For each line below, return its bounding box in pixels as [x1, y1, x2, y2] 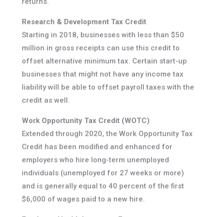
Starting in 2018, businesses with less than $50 [21, 31, 184, 40]
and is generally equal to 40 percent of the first [21, 182, 184, 191]
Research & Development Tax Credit [21, 17, 146, 27]
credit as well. [21, 96, 70, 105]
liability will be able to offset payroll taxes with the [21, 83, 194, 92]
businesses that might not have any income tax [21, 70, 184, 79]
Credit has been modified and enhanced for [21, 142, 172, 152]
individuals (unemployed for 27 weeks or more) [21, 169, 184, 178]
